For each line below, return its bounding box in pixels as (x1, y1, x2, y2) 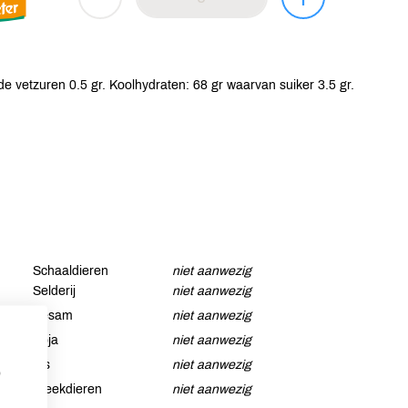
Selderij (32, 284, 76, 298)
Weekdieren (32, 382, 102, 396)
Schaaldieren (32, 264, 108, 278)
